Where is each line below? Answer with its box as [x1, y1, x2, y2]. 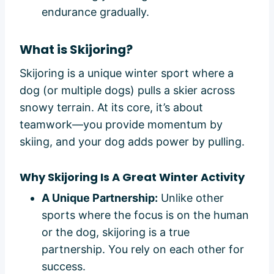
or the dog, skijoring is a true [42, 225, 190, 239]
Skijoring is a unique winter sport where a [20, 66, 234, 80]
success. [42, 259, 86, 273]
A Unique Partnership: [42, 191, 158, 204]
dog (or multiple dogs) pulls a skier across [20, 83, 235, 97]
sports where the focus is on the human [42, 208, 249, 221]
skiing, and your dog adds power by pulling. [20, 135, 245, 148]
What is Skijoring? [20, 40, 133, 58]
